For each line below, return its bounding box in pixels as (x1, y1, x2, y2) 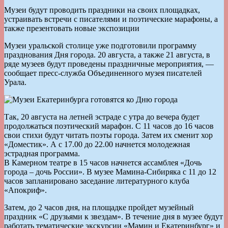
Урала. (4, 77, 26, 87)
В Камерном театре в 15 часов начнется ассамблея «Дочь (4, 158, 202, 167)
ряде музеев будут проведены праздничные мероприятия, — (4, 59, 214, 68)
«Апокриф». (4, 185, 47, 194)
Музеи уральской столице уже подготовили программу (4, 41, 196, 50)
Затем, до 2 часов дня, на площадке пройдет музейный (4, 203, 194, 212)
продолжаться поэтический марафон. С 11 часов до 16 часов (4, 121, 214, 130)
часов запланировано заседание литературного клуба (4, 176, 189, 185)
